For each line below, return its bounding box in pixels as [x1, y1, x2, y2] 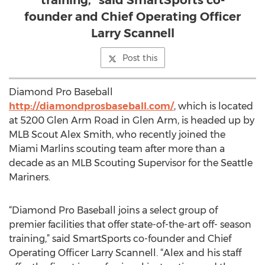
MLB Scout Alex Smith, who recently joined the [9, 129, 225, 140]
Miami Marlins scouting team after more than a [9, 143, 225, 154]
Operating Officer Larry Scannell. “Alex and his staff [9, 247, 241, 258]
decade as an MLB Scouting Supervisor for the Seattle [9, 157, 253, 169]
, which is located [174, 101, 253, 112]
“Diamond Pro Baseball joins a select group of [9, 205, 218, 216]
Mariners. [9, 172, 50, 183]
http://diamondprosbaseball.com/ [9, 101, 174, 112]
